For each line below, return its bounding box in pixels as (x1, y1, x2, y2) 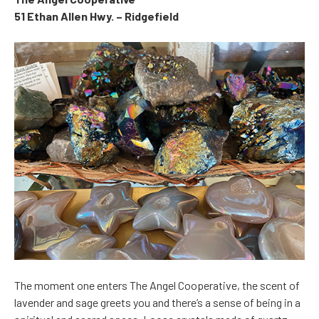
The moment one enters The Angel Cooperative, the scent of (14, 278, 300, 293)
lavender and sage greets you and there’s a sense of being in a (14, 296, 300, 310)
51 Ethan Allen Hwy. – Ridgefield (14, 9, 179, 23)
